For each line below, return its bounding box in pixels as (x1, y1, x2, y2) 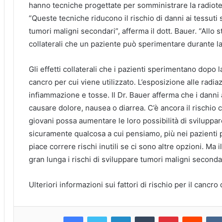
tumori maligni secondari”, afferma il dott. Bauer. (29, 26, 199, 36)
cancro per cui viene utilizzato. (29, 77, 138, 87)
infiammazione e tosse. (29, 90, 111, 100)
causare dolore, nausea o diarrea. (29, 103, 148, 113)
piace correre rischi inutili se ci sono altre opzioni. (29, 142, 206, 152)
